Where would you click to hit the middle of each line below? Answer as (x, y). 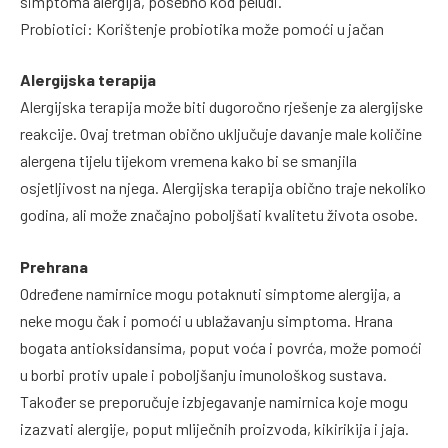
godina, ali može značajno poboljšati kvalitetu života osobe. (219, 215)
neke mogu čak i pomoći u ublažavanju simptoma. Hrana (206, 321)
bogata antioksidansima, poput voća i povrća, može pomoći (221, 348)
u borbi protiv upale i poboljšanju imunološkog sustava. (203, 375)
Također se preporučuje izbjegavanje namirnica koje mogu (214, 402)
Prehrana (54, 267)
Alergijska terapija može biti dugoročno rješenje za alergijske (221, 107)
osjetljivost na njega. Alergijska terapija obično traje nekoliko (223, 188)
